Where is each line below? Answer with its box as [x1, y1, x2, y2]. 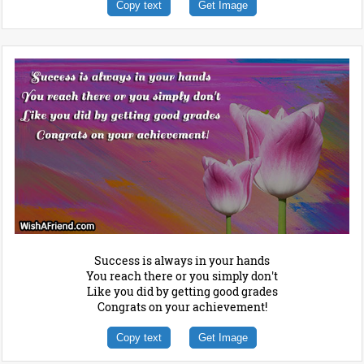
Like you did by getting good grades [86, 284, 278, 300]
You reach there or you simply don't [86, 268, 278, 284]
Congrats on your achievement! [97, 299, 267, 315]
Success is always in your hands [94, 253, 270, 269]
